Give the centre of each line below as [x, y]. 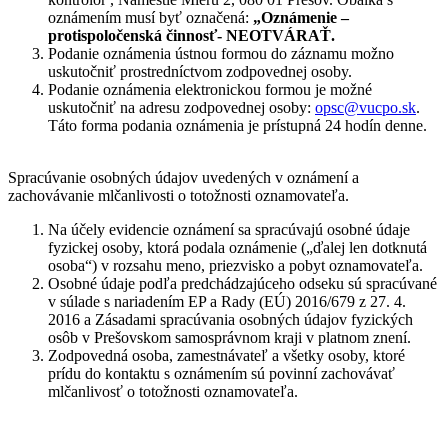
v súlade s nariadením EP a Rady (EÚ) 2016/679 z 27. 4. [227, 301]
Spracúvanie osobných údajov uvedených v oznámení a [183, 177]
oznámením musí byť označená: [150, 17]
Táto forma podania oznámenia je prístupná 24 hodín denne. [237, 125]
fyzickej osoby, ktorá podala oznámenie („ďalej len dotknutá [237, 247]
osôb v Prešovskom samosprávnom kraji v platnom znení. [229, 337]
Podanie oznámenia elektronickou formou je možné [210, 89]
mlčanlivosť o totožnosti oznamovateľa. [173, 391]
